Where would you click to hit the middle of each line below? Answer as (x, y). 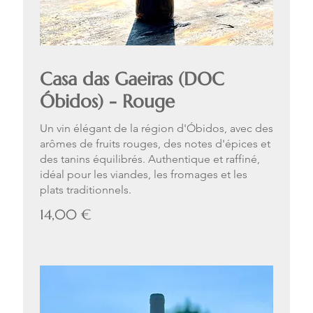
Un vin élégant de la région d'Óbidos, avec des (156, 129)
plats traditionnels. (86, 190)
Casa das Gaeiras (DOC (132, 79)
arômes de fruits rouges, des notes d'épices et (155, 144)
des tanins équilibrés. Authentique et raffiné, (150, 159)
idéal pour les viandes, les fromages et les (144, 175)
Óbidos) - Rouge (107, 102)
